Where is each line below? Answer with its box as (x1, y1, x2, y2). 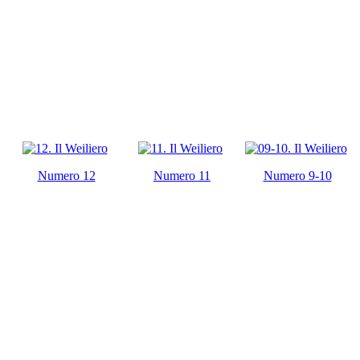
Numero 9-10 (263, 168, 332, 182)
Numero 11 (153, 168, 211, 182)
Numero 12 (37, 168, 96, 182)
